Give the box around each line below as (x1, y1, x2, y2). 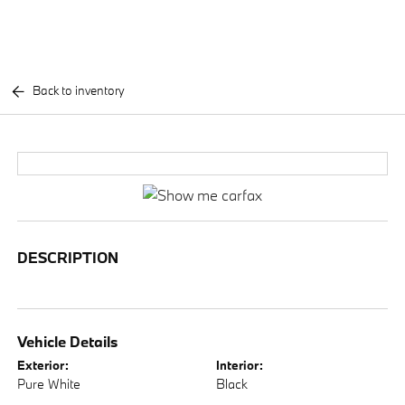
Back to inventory (33, 82, 126, 99)
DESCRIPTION (17, 247, 119, 267)
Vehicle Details (17, 331, 118, 351)
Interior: (216, 356, 263, 373)
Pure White (17, 374, 81, 392)
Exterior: (17, 356, 70, 373)
